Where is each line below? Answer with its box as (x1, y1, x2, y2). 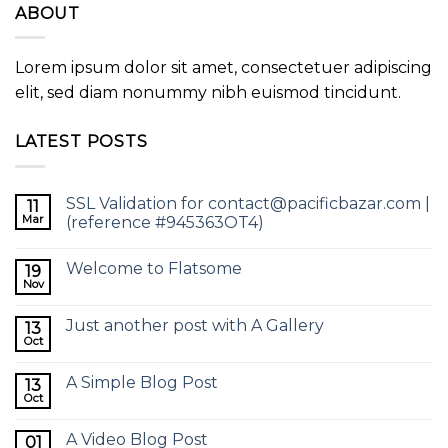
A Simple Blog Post (66, 372, 218, 392)
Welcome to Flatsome (66, 258, 242, 278)
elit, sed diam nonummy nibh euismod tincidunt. (15, 83, 401, 103)
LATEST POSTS (15, 132, 148, 152)
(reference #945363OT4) (66, 212, 264, 232)
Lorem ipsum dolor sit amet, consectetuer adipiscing (15, 58, 432, 78)
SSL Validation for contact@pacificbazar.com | (66, 193, 430, 213)
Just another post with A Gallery (66, 315, 324, 335)
